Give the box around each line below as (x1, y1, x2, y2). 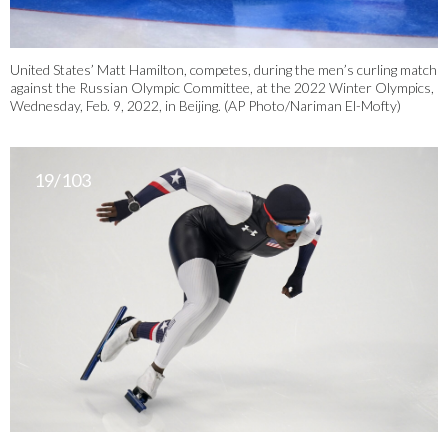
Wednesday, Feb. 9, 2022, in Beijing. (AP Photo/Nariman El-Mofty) (10, 96, 401, 114)
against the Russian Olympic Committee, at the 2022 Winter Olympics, (10, 78, 434, 96)
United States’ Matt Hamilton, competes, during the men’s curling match (10, 60, 437, 78)
